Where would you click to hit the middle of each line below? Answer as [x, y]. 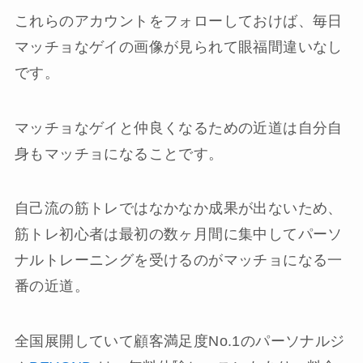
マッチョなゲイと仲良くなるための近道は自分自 [178, 128]
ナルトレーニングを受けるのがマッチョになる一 [178, 261]
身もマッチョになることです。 [119, 154]
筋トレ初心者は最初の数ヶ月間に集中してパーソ [178, 235]
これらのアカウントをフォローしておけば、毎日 [178, 21]
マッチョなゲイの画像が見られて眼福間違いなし [178, 47]
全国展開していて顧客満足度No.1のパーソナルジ [179, 342]
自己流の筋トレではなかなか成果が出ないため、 [178, 209]
